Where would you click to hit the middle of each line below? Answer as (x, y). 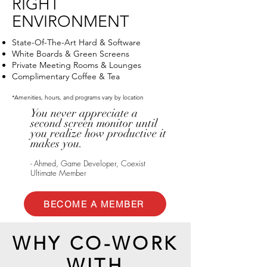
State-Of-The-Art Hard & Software (76, 42)
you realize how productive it (98, 133)
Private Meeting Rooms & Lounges (77, 65)
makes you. (56, 144)
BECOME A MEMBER (94, 204)
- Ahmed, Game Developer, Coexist (88, 163)
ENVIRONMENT (71, 21)
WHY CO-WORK (95, 243)
